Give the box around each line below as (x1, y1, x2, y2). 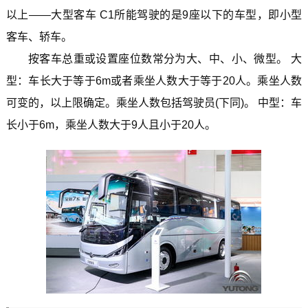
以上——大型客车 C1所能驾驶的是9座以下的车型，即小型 (5, 8, 302, 21)
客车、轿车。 (5, 30, 72, 43)
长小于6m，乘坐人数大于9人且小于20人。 (5, 118, 216, 131)
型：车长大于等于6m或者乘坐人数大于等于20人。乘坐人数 (5, 74, 302, 87)
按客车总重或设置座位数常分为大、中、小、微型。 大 (27, 52, 302, 65)
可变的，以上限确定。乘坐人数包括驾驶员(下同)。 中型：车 (5, 96, 302, 109)
